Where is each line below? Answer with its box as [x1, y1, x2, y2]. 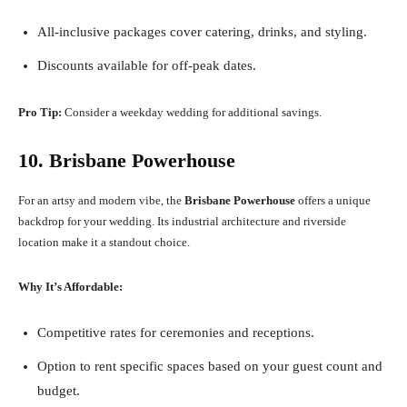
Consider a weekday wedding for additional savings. [62, 105, 322, 120]
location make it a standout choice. [18, 235, 190, 250]
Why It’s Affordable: [18, 280, 123, 294]
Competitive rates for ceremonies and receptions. [37, 325, 314, 341]
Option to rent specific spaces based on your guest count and [37, 359, 382, 374]
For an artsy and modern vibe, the [18, 194, 184, 208]
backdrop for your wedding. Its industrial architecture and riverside [18, 214, 346, 229]
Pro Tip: [18, 105, 62, 120]
